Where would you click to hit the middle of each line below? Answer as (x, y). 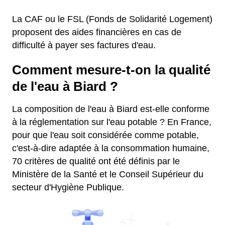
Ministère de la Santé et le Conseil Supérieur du (108, 174)
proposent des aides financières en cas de (97, 32)
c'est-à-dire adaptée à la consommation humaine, (111, 148)
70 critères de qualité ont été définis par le (96, 161)
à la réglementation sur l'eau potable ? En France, (112, 122)
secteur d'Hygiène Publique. (68, 187)
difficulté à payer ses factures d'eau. (84, 45)
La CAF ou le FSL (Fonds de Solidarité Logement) (112, 19)
